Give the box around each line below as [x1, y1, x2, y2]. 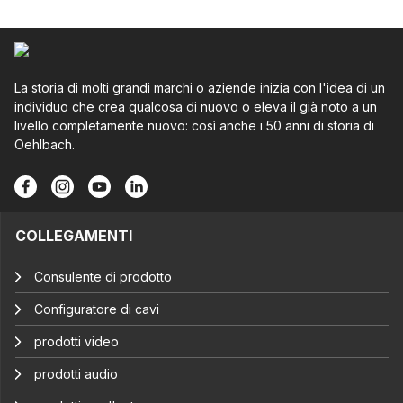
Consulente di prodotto [34, 269, 172, 285]
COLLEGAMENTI [15, 227, 132, 246]
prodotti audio [34, 366, 118, 382]
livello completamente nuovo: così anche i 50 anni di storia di [14, 118, 374, 134]
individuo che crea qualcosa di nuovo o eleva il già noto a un [14, 99, 377, 115]
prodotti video [34, 334, 119, 350]
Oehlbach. [14, 137, 75, 153]
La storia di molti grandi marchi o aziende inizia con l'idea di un [14, 80, 385, 96]
